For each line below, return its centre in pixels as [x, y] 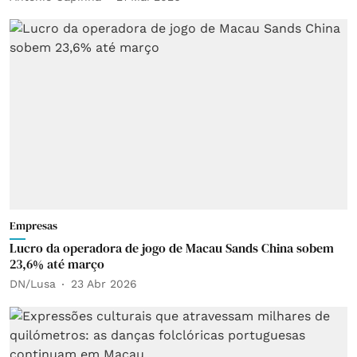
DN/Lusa [33, 284]
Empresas [33, 225]
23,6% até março [57, 263]
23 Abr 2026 [104, 284]
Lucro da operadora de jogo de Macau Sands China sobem [172, 247]
